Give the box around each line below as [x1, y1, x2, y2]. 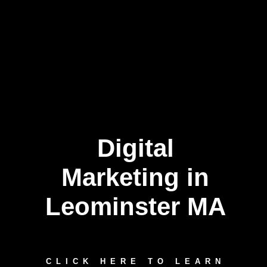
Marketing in [61, 163, 210, 191]
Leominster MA [45, 193, 226, 221]
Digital [97, 134, 174, 162]
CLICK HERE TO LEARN [45, 257, 225, 266]
